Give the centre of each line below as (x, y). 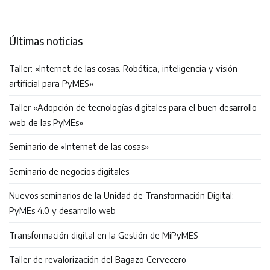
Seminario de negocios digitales (69, 171)
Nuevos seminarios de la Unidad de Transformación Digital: (121, 196)
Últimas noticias (46, 41)
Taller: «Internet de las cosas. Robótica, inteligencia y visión (123, 68)
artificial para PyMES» (51, 83)
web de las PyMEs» (46, 123)
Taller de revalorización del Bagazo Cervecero (98, 259)
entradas (49, 27)
